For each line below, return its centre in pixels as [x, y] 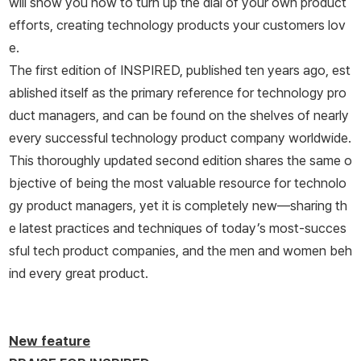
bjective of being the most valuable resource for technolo [178, 183]
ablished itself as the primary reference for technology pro [178, 93]
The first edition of [64, 71]
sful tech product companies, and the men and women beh [180, 251]
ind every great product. [79, 274]
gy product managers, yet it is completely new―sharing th [178, 206]
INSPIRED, [151, 71]
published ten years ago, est [267, 71]
